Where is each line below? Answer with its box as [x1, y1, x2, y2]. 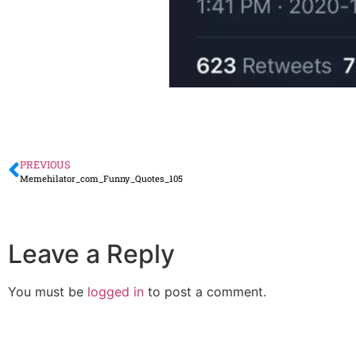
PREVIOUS [20, 157, 71, 171]
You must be [8, 283, 87, 300]
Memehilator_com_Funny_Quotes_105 [20, 172, 183, 184]
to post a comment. [144, 283, 266, 300]
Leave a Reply [8, 238, 175, 269]
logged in [87, 283, 144, 300]
